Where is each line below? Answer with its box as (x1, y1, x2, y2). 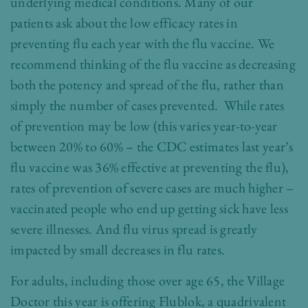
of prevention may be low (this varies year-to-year (10, 117, 278, 135)
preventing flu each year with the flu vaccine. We (10, 34, 275, 52)
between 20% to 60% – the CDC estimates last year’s (10, 137, 294, 155)
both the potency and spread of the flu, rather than (10, 76, 284, 93)
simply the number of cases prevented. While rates (10, 96, 285, 114)
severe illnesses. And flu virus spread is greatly (10, 220, 258, 238)
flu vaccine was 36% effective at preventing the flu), (10, 158, 289, 176)
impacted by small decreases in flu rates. (10, 241, 225, 258)
